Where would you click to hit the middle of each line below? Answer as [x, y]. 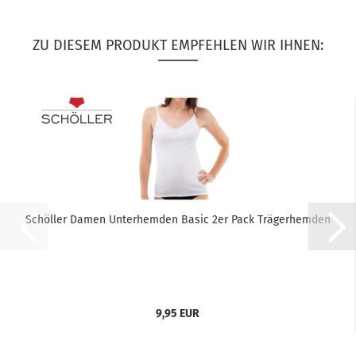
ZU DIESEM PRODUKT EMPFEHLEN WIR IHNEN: [178, 45]
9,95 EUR [178, 313]
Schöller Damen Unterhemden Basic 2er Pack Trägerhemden [178, 220]
